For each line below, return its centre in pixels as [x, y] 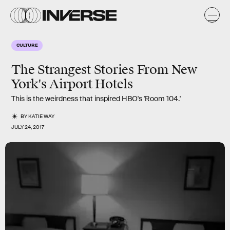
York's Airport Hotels [72, 84]
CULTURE [27, 45]
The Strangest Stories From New [104, 70]
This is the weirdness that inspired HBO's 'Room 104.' [96, 99]
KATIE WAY [42, 116]
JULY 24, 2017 [28, 127]
